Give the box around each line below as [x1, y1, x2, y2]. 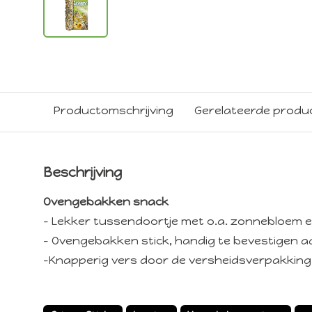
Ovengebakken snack [43, 195, 169, 209]
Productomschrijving [54, 104, 173, 117]
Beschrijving [43, 164, 122, 181]
